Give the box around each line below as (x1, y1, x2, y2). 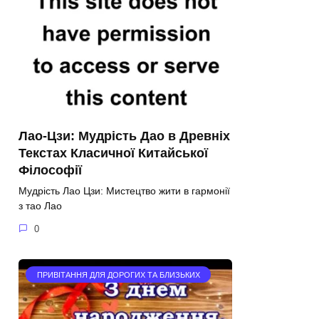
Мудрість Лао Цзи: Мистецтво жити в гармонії (19, 185, 230, 197)
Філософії (19, 163, 82, 178)
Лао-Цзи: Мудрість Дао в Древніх (19, 129, 230, 144)
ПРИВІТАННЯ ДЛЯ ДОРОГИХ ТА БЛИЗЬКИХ (36, 270, 200, 279)
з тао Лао (19, 200, 62, 212)
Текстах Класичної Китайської (19, 146, 208, 161)
